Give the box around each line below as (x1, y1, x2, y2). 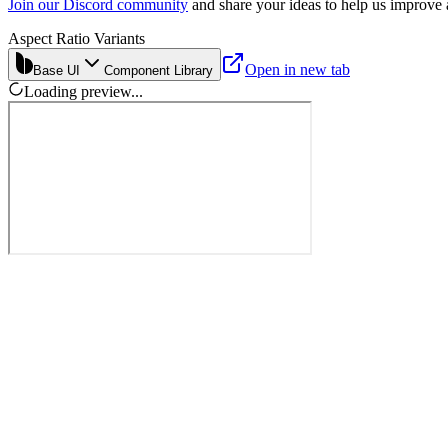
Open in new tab (245, 60, 350, 78)
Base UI (33, 62, 80, 78)
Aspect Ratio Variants (8, 29, 145, 47)
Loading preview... (24, 82, 143, 100)
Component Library (104, 62, 213, 78)
